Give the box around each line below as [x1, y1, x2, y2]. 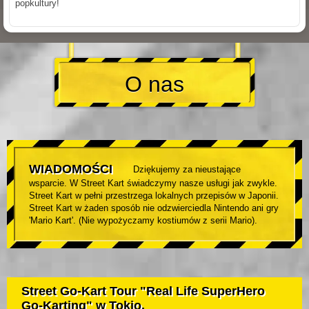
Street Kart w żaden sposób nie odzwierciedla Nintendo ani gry [29, 203, 279, 214]
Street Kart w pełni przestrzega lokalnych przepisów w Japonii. [29, 190, 279, 201]
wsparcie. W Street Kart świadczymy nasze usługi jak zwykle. [29, 178, 277, 189]
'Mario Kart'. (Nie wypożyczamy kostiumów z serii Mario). [29, 215, 257, 226]
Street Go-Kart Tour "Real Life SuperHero [21, 284, 265, 299]
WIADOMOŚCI [29, 162, 112, 177]
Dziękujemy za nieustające [133, 164, 241, 175]
